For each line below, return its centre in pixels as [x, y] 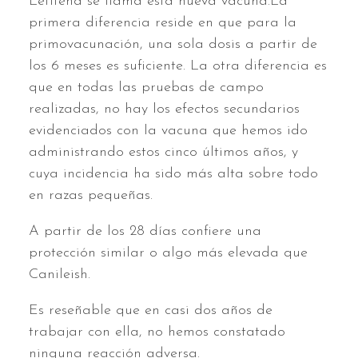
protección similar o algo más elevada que [168, 253]
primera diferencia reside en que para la [163, 22]
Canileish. [62, 274]
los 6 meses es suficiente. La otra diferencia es [178, 66]
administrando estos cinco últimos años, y [163, 152]
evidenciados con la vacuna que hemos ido [168, 130]
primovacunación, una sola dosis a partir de [173, 44]
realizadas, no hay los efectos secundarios [164, 109]
